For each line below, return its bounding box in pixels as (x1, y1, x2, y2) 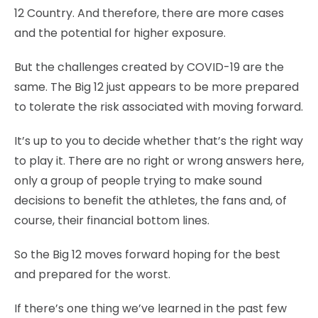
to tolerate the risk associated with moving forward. (14, 99, 303, 116)
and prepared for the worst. (14, 266, 170, 283)
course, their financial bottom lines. (14, 212, 209, 229)
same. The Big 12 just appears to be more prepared (14, 79, 299, 96)
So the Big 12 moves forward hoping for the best (14, 246, 280, 263)
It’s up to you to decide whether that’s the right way (14, 133, 303, 150)
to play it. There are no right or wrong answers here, (14, 153, 304, 170)
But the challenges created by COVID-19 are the (14, 59, 284, 76)
